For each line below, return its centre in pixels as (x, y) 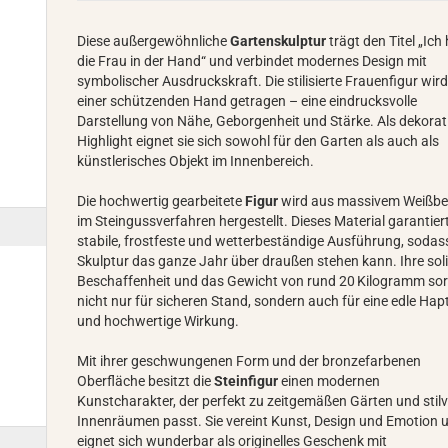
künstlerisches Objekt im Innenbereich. (196, 161)
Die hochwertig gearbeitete (161, 201)
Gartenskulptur (278, 41)
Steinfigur (246, 381)
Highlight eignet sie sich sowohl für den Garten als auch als (258, 141)
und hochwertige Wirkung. (158, 321)
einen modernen (329, 381)
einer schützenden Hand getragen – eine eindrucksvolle (247, 101)
